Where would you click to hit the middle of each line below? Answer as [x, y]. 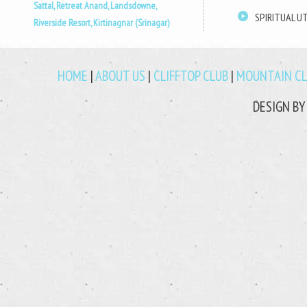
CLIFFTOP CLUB [191, 75]
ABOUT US [120, 75]
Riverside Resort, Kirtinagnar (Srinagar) [101, 22]
